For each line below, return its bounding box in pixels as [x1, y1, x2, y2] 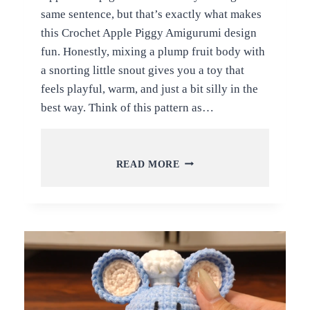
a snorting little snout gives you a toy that [40, 63, 244, 77]
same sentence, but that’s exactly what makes [40, 7, 262, 21]
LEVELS [179, 271, 219, 282]
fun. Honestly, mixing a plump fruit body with [40, 44, 265, 58]
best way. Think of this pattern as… [40, 100, 214, 114]
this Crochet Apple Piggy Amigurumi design [40, 26, 257, 39]
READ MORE [116, 158, 180, 170]
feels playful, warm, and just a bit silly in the [40, 82, 258, 95]
